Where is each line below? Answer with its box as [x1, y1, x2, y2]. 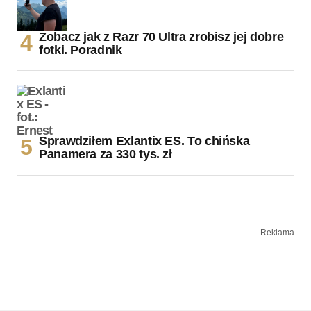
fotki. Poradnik [39, 42, 122, 57]
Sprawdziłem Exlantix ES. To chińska [39, 133, 250, 148]
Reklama [260, 227, 294, 237]
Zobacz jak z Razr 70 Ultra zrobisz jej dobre [39, 29, 284, 44]
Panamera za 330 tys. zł [39, 146, 172, 161]
